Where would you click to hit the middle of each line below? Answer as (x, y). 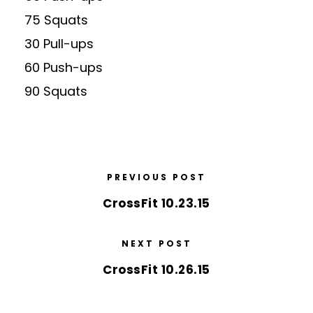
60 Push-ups (64, 67)
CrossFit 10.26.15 (156, 270)
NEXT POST (156, 243)
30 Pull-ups (59, 44)
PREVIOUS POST (156, 177)
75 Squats (56, 20)
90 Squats (56, 91)
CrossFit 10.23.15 (156, 203)
